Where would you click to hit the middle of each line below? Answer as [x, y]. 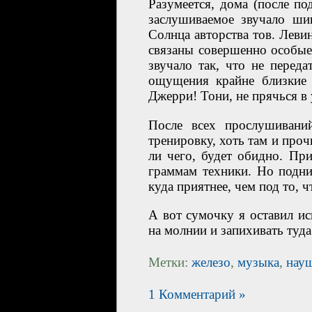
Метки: [170, 262]
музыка [258, 262]
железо [211, 262]
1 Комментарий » [197, 295]
